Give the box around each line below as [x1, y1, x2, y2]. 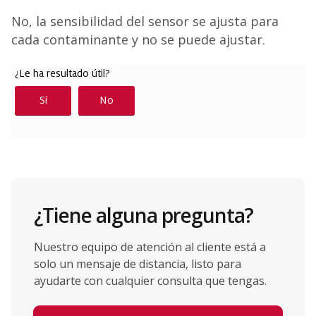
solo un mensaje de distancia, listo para [34, 256, 241, 272]
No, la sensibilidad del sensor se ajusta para [11, 13, 279, 30]
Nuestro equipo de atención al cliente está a [34, 239, 266, 255]
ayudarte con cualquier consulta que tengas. [34, 273, 267, 288]
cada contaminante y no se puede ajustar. [11, 31, 265, 48]
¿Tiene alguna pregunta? [34, 202, 253, 229]
